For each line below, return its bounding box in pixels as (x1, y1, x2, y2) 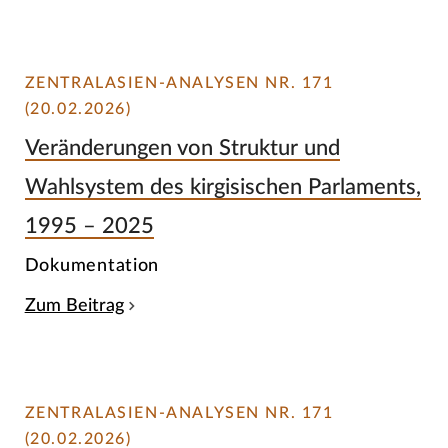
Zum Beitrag (24, 297, 124, 315)
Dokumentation (24, 256, 160, 276)
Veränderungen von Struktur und (24, 136, 340, 159)
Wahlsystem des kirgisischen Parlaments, (24, 175, 421, 198)
